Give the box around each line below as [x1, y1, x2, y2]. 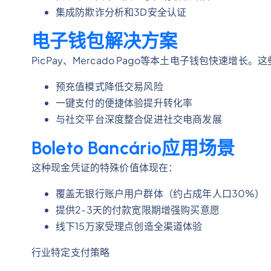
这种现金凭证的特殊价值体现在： [31, 161, 178, 174]
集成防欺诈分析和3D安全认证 [56, 5, 187, 18]
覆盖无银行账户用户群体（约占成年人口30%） [56, 187, 265, 200]
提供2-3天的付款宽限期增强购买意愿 [56, 203, 220, 216]
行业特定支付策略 [31, 246, 110, 258]
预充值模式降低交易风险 [56, 80, 163, 93]
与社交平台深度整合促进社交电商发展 [56, 113, 222, 125]
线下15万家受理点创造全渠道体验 [56, 220, 203, 232]
